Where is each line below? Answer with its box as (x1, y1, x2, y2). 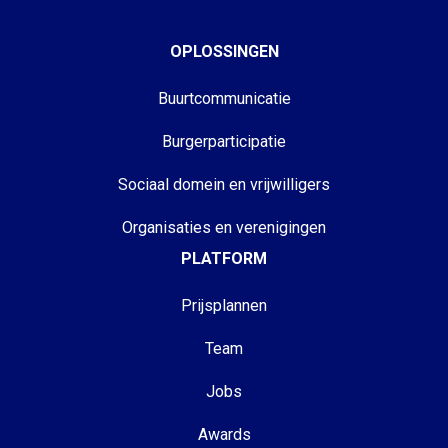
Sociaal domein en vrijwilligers (118, 174, 330, 194)
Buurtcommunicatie (157, 88, 291, 108)
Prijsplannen (181, 295, 267, 315)
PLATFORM (181, 248, 267, 268)
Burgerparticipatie (162, 131, 286, 151)
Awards (197, 424, 251, 444)
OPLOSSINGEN (169, 41, 279, 61)
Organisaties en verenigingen (122, 217, 326, 237)
